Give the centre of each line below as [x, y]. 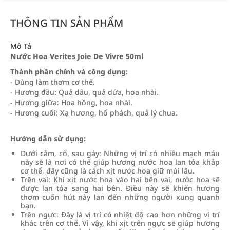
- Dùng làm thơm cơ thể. [53, 82]
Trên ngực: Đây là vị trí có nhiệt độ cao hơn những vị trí [120, 214]
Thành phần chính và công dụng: [69, 72]
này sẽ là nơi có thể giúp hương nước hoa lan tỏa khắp [120, 162]
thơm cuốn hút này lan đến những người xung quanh [120, 197]
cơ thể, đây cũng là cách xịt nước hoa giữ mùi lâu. [108, 171]
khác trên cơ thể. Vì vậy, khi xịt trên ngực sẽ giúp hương [120, 223]
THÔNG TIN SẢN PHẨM [67, 23]
